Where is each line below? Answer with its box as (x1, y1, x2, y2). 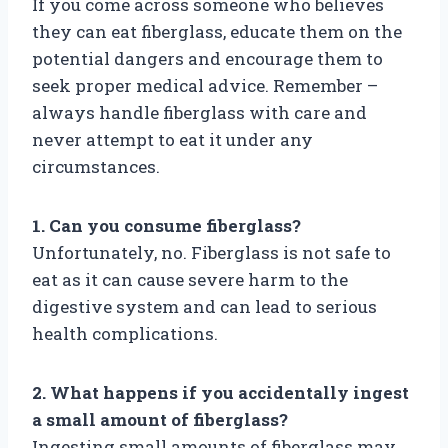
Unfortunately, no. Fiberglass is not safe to (32, 240, 391, 264)
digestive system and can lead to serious (32, 294, 377, 318)
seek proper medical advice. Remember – (32, 73, 378, 97)
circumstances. (32, 154, 160, 178)
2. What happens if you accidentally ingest (32, 380, 409, 404)
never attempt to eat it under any (32, 127, 313, 151)
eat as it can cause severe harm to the (32, 267, 348, 291)
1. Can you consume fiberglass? (32, 213, 301, 237)
